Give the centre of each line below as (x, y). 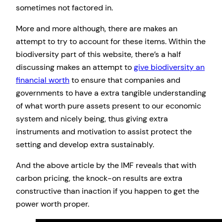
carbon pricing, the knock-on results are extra (99, 178)
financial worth (43, 80)
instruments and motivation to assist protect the (104, 131)
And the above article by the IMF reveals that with (106, 166)
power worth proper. (53, 204)
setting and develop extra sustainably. (85, 144)
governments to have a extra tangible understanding (111, 93)
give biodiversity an (169, 67)
